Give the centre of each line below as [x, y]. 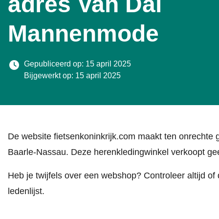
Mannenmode [83, 33]
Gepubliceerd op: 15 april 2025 [77, 64]
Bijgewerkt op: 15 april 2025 [72, 76]
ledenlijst [25, 191]
